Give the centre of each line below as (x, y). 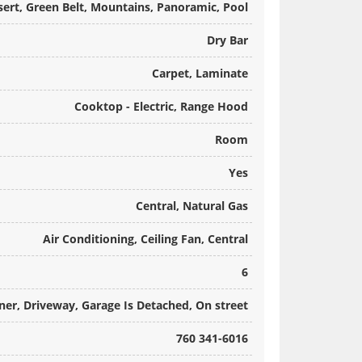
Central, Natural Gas (192, 206)
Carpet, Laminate (200, 74)
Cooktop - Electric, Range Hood (161, 107)
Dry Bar (227, 40)
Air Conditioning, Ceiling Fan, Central (145, 239)
